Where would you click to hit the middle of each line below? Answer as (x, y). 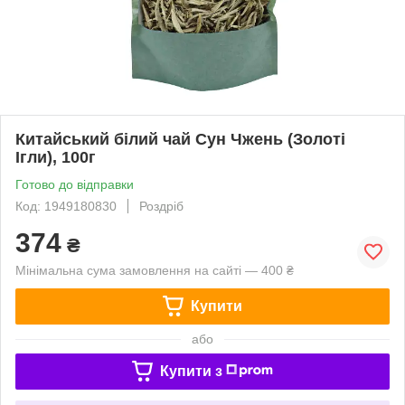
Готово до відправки (75, 184)
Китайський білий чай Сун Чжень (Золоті (180, 139)
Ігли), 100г (56, 157)
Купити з (191, 371)
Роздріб (161, 206)
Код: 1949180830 (66, 206)
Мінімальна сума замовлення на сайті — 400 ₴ (155, 270)
